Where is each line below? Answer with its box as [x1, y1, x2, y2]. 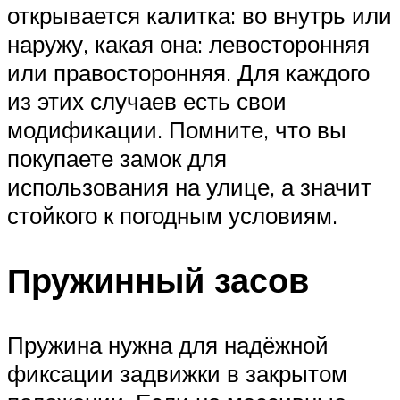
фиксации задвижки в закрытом [7, 358, 347, 387]
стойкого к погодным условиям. [7, 200, 337, 229]
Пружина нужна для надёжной [7, 329, 329, 359]
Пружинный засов [7, 257, 309, 302]
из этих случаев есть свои [7, 86, 287, 115]
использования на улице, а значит [7, 171, 371, 201]
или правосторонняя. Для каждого [7, 57, 370, 87]
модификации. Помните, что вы [7, 114, 346, 144]
